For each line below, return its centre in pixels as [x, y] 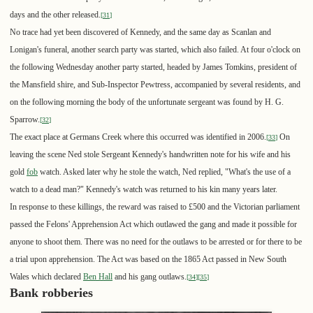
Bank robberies [51, 293]
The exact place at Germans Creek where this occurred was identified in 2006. [138, 137]
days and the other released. [55, 15]
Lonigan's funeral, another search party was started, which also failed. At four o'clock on [155, 50]
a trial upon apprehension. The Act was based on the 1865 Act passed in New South [148, 260]
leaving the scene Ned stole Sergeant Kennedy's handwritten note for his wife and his [150, 155]
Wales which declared [46, 277]
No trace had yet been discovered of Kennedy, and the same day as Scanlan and [140, 32]
